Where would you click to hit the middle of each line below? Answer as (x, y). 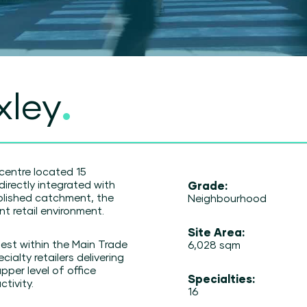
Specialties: (221, 278)
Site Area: (216, 232)
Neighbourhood (227, 198)
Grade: (208, 185)
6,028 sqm (214, 244)
